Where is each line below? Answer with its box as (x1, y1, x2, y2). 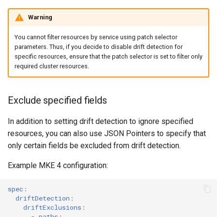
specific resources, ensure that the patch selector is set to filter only (14, 52, 202, 60)
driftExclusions (23, 202, 81, 212)
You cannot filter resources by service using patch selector (14, 33, 177, 41)
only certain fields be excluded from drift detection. (8, 141, 181, 151)
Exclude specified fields (8, 94, 107, 107)
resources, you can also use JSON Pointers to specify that (8, 129, 206, 139)
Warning (28, 14, 52, 21)
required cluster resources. (14, 62, 89, 70)
